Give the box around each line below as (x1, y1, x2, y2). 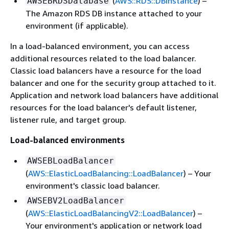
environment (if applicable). (26, 20, 128, 31)
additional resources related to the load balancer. (10, 53, 196, 63)
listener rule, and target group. (10, 114, 126, 125)
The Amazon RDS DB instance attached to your (26, 8, 202, 18)
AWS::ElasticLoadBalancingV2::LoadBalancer (28, 208, 193, 218)
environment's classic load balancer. (26, 180, 160, 191)
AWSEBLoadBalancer (27, 156, 114, 166)
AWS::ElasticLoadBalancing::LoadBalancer (28, 168, 184, 178)
